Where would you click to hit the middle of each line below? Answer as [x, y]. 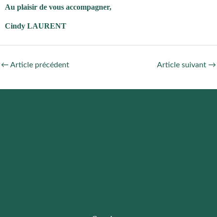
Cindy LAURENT [36, 26]
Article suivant [183, 65]
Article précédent [39, 65]
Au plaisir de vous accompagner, [58, 7]
